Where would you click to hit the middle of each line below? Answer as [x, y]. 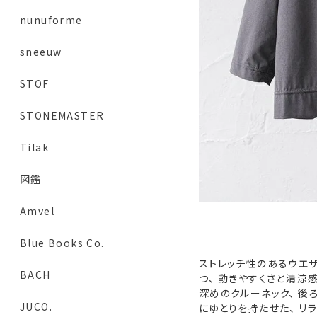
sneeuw [41, 52]
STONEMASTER [62, 116]
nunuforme [51, 20]
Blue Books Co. [62, 243]
